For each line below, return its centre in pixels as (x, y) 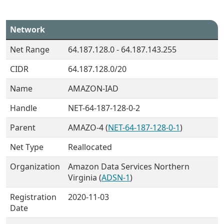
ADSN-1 (116, 177)
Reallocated (90, 147)
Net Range (30, 49)
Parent (23, 127)
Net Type (27, 147)
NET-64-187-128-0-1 (144, 127)
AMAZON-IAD (93, 88)
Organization (35, 166)
